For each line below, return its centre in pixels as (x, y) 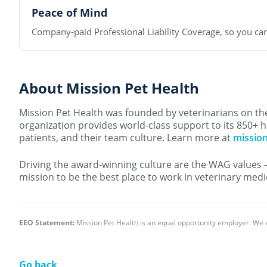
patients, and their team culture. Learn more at (126, 138)
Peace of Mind (69, 13)
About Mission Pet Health (109, 88)
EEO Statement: (47, 223)
